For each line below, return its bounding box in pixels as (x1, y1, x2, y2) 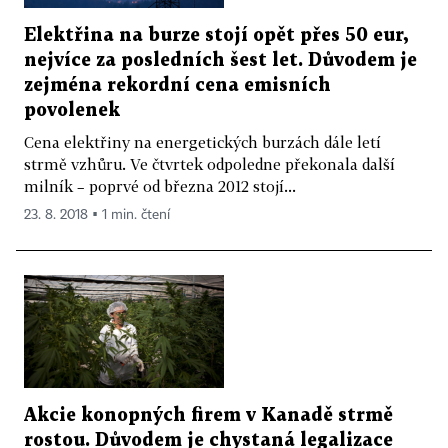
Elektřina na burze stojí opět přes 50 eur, (24, 26, 408, 44)
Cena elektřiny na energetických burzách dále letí (24, 132, 381, 151)
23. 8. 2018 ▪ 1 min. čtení (24, 207, 170, 222)
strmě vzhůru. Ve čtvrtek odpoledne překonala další (24, 154, 395, 173)
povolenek (24, 101, 120, 119)
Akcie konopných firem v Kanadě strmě (24, 406, 393, 424)
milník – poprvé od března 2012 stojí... (24, 176, 296, 195)
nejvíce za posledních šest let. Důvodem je (24, 51, 417, 69)
